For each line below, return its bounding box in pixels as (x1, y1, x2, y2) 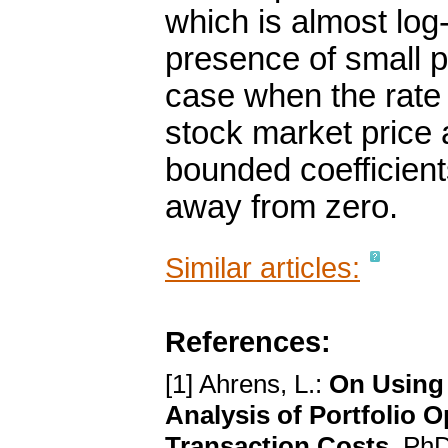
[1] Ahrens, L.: (165, 369, 329, 400)
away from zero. (165, 189, 398, 226)
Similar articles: (165, 251, 360, 285)
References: (165, 325, 331, 359)
